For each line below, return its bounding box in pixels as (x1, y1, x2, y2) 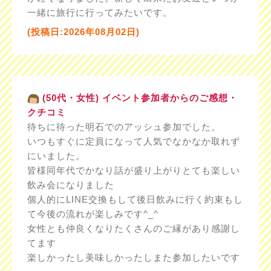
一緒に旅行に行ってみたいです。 (27, 7, 172, 18)
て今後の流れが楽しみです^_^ (27, 209, 158, 220)
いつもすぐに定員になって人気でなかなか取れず (27, 136, 240, 147)
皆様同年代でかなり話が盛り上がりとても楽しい (27, 165, 240, 176)
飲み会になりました (27, 180, 114, 191)
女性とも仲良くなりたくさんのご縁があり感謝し (27, 223, 240, 234)
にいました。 (27, 151, 85, 162)
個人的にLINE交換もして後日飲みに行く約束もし (27, 194, 243, 205)
